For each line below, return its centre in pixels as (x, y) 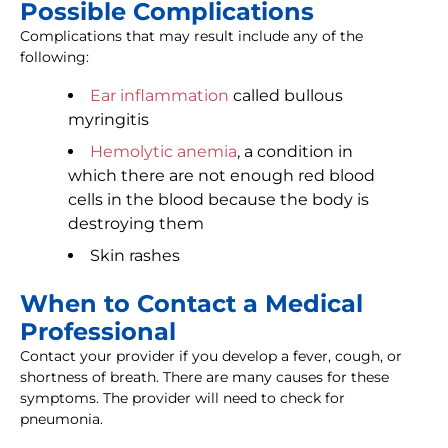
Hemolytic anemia (163, 152)
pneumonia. (61, 419)
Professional (98, 332)
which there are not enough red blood (221, 176)
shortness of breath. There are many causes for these (204, 377)
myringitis (108, 120)
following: (54, 57)
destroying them (136, 224)
